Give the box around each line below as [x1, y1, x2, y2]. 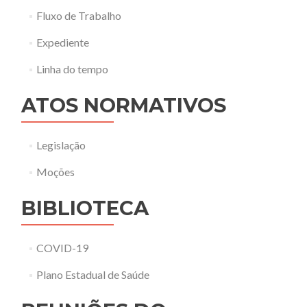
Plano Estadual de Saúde [36, 268, 149, 281]
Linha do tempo [36, 62, 108, 75]
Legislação [36, 138, 86, 151]
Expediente [36, 36, 89, 49]
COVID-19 [36, 241, 88, 254]
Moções [36, 165, 75, 178]
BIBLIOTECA [21, 196, 149, 220]
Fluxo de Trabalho [36, 9, 121, 22]
